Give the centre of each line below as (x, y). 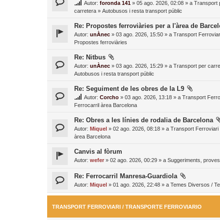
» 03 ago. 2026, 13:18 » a (151, 97)
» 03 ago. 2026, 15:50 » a (142, 35)
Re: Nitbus (90, 57)
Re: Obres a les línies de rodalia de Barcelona (144, 120)
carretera (85, 11)
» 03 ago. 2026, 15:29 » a (142, 66)
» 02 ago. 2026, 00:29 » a (136, 160)
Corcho (109, 97)
